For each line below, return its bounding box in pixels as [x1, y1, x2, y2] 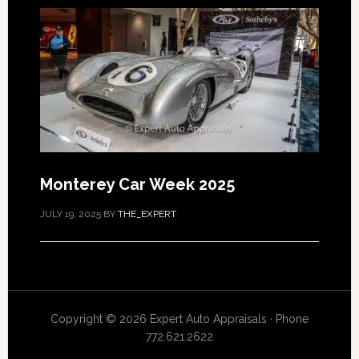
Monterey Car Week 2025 [39, 175, 235, 195]
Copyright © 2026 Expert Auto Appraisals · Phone [50, 313, 309, 326]
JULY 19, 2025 [39, 208, 101, 220]
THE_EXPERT [117, 208, 176, 220]
